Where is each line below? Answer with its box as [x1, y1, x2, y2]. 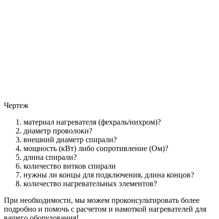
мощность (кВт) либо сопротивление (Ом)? [23, 144, 168, 153]
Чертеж [4, 101, 28, 110]
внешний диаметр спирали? [23, 135, 117, 144]
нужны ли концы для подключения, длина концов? [23, 171, 194, 179]
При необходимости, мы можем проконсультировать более [4, 196, 199, 205]
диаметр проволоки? [23, 127, 92, 135]
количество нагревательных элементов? [23, 179, 157, 188]
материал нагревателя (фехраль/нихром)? [23, 118, 161, 127]
